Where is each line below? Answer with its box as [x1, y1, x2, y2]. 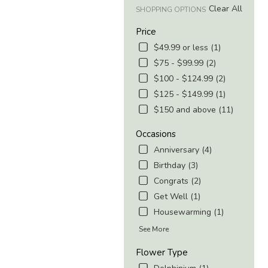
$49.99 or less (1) [154, 42, 221, 54]
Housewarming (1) [154, 206, 224, 218]
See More [139, 224, 169, 234]
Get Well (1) [154, 191, 200, 203]
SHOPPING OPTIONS [136, 5, 206, 15]
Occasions [136, 128, 176, 141]
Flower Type [136, 246, 188, 259]
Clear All [208, 3, 242, 15]
